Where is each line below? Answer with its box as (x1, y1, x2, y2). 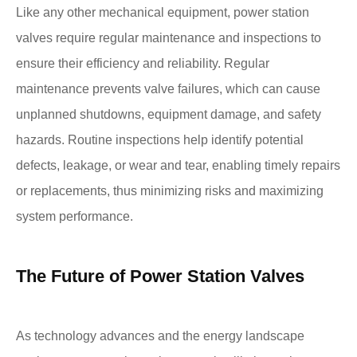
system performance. (16, 209, 133, 223)
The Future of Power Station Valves (16, 265, 304, 286)
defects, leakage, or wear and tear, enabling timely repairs (16, 158, 340, 172)
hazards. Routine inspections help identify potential (16, 132, 304, 147)
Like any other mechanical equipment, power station (16, 5, 309, 19)
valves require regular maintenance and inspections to (16, 30, 321, 45)
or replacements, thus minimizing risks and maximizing (16, 183, 324, 198)
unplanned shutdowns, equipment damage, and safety (16, 107, 321, 121)
